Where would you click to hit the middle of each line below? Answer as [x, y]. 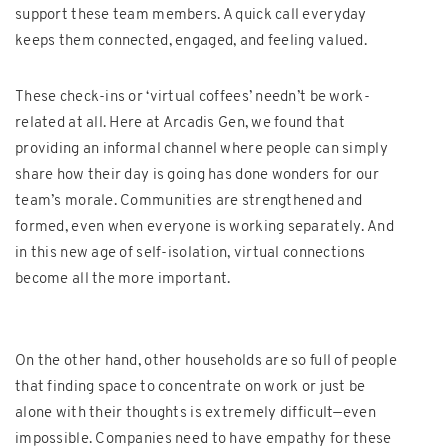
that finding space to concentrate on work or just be [190, 387]
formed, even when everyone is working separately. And [204, 227]
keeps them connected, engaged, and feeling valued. [191, 41]
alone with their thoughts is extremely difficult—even [195, 413]
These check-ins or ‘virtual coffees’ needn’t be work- [192, 97]
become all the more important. [123, 279]
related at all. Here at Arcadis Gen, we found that [180, 123]
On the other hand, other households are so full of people [206, 361]
